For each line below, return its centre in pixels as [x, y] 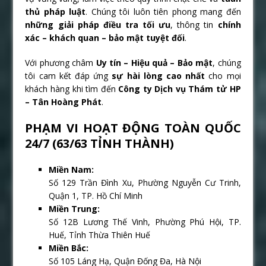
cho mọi [223, 76]
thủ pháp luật [56, 12]
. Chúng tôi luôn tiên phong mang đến [163, 12]
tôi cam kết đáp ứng [69, 76]
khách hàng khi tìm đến [72, 89]
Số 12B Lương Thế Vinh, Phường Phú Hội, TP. [145, 222]
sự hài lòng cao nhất [159, 76]
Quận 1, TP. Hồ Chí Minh [96, 196]
